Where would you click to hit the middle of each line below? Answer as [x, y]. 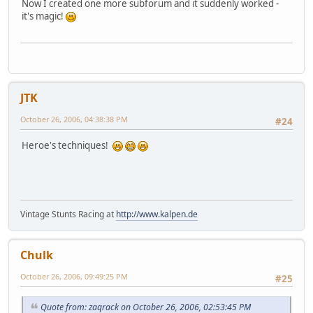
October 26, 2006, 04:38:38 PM [74, 119]
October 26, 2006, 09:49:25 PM [74, 276]
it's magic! [44, 16]
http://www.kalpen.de [157, 214]
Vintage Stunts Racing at [68, 214]
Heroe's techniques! [67, 146]
